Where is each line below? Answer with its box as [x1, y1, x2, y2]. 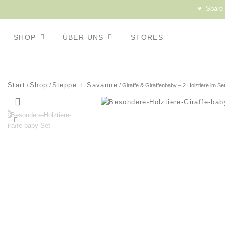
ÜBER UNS [62, 33, 104, 42]
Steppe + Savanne [52, 81, 118, 89]
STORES [130, 33, 164, 42]
